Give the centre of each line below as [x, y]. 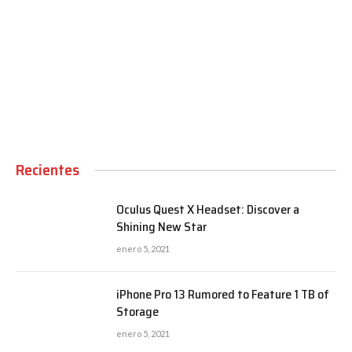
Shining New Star [161, 227]
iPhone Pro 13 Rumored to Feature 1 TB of [223, 295]
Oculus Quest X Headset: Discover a [208, 210]
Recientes [48, 170]
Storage [137, 312]
